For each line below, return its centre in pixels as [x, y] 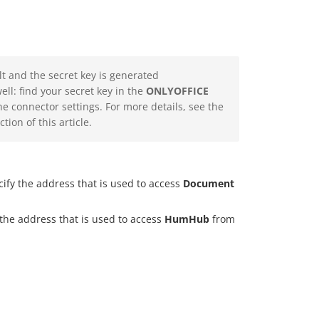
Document [209, 184]
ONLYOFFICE [177, 91]
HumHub [187, 219]
